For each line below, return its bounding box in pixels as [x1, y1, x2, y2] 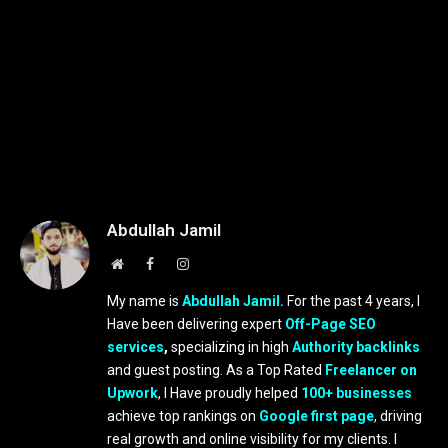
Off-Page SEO [285, 315, 376, 332]
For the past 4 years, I [284, 292, 420, 309]
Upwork [107, 384, 158, 401]
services [107, 338, 164, 355]
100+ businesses [301, 384, 412, 401]
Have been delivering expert [107, 315, 285, 332]
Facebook [153, 255, 207, 270]
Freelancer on [325, 361, 417, 378]
